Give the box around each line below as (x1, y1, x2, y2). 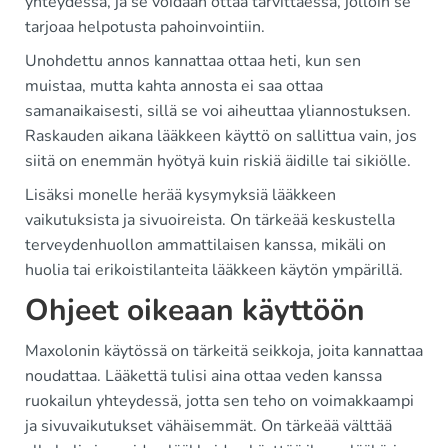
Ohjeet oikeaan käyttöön (25, 290, 365, 331)
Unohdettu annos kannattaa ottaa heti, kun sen (25, 50, 361, 72)
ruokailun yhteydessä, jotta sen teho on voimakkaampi (25, 390, 414, 412)
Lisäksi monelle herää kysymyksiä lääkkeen (25, 184, 336, 206)
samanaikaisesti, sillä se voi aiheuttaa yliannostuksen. (25, 100, 411, 122)
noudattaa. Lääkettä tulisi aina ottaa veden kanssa (25, 365, 382, 387)
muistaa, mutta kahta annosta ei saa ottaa (25, 75, 323, 97)
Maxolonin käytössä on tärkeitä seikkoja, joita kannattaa (25, 340, 423, 362)
